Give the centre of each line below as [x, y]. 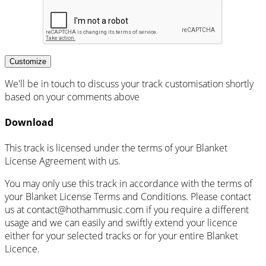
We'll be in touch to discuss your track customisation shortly [129, 83]
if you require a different [196, 210]
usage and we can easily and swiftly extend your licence [121, 223]
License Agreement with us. [63, 161]
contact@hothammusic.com [85, 210]
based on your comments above [72, 96]
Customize [28, 61]
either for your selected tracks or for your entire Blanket [121, 236]
